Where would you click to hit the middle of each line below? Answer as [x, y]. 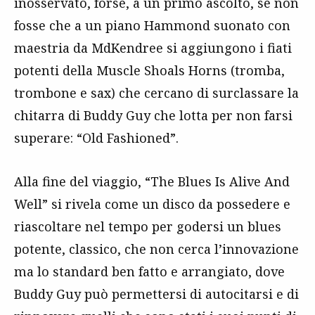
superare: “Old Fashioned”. [96, 138]
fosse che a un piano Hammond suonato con [152, 25]
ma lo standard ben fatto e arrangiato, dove [149, 271]
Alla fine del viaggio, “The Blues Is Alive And [152, 181]
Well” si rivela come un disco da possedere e [152, 204]
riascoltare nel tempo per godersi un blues [148, 226]
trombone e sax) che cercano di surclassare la [156, 93]
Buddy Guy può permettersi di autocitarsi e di [156, 294]
